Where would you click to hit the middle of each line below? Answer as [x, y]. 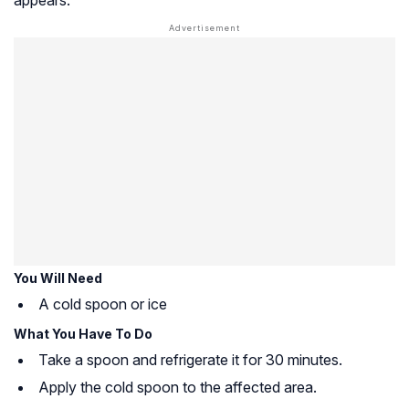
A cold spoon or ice [103, 304]
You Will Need [58, 278]
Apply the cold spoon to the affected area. [178, 387]
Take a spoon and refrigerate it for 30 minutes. [190, 359]
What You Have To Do [83, 333]
